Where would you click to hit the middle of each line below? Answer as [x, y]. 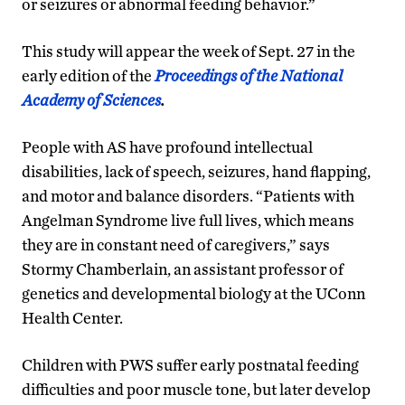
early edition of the [88, 75]
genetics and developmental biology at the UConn [193, 293]
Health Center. [72, 317]
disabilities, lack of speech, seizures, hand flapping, [196, 171]
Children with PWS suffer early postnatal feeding [190, 364]
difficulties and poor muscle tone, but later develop [196, 389]
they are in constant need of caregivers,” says [176, 244]
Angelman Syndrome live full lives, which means [188, 220]
